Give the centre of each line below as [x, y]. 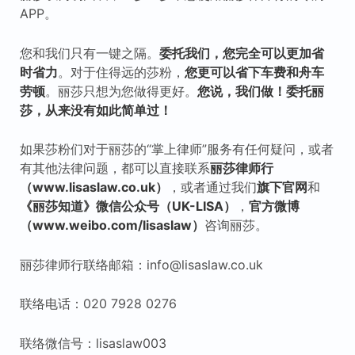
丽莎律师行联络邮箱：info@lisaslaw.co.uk [141, 264]
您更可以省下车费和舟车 [254, 72]
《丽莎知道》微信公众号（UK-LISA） [128, 206]
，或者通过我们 [212, 187]
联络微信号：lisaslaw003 [93, 343]
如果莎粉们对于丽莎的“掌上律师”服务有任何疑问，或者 [176, 149]
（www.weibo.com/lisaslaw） [112, 225]
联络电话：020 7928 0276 [98, 304]
